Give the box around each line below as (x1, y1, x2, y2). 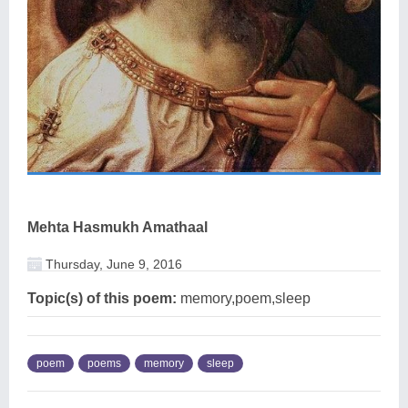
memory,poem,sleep (177, 291, 311, 307)
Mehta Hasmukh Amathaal (27, 219, 208, 236)
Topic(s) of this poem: (27, 291, 177, 307)
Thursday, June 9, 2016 (42, 257, 182, 272)
